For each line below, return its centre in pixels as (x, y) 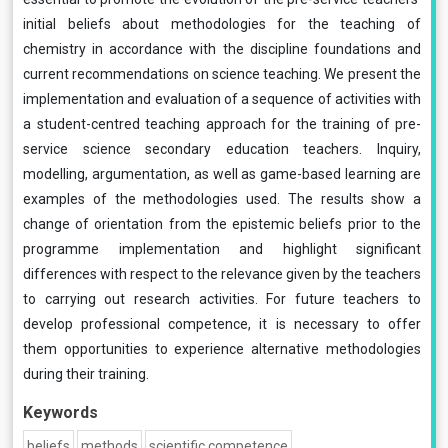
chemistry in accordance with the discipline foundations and (222, 49)
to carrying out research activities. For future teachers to (222, 299)
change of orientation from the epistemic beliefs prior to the (222, 224)
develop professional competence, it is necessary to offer (222, 324)
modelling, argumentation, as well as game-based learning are (222, 174)
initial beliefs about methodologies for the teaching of (222, 24)
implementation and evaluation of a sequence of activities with (222, 99)
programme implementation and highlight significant (222, 249)
